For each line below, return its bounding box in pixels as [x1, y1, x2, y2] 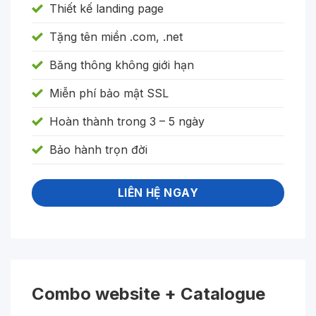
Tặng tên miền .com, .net [49, 30, 183, 44]
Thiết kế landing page [49, 1, 164, 16]
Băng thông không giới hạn [49, 58, 194, 72]
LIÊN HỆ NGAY [117, 186, 199, 200]
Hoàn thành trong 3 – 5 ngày [49, 114, 205, 128]
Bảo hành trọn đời [49, 142, 147, 157]
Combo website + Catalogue [32, 284, 265, 305]
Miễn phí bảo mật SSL [49, 86, 169, 100]
